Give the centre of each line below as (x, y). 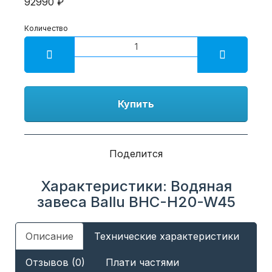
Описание (49, 236)
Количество (46, 28)
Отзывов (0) (55, 262)
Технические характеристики (167, 236)
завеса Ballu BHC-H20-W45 (136, 202)
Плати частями (142, 262)
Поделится (136, 153)
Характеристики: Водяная (136, 186)
